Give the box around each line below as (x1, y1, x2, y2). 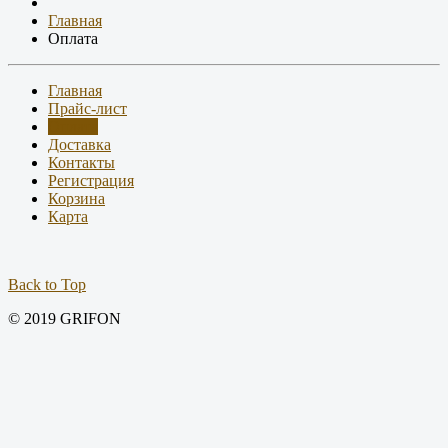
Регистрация (48, 172, 134, 190)
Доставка (48, 136, 111, 154)
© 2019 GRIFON (8, 310, 121, 328)
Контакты (48, 154, 115, 172)
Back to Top (8, 276, 86, 294)
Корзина (48, 190, 105, 208)
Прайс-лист (48, 100, 127, 118)
